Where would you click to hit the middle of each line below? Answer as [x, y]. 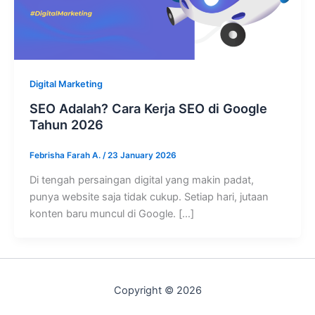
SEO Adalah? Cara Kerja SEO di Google [148, 108]
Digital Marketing [66, 84]
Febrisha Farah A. [66, 155]
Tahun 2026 [66, 124]
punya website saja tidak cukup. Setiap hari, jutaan [149, 197]
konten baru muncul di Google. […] [111, 213]
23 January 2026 [142, 155]
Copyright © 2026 [157, 290]
